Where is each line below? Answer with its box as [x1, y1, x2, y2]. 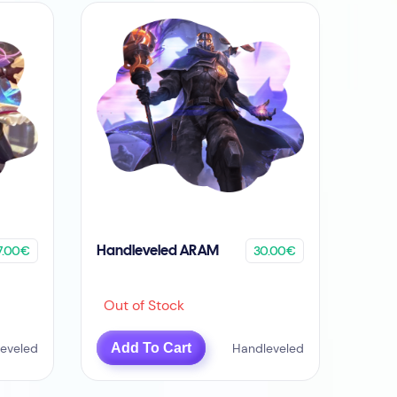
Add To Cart [111, 339, 192, 355]
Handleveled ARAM [97, 244, 220, 258]
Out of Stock [97, 296, 185, 315]
